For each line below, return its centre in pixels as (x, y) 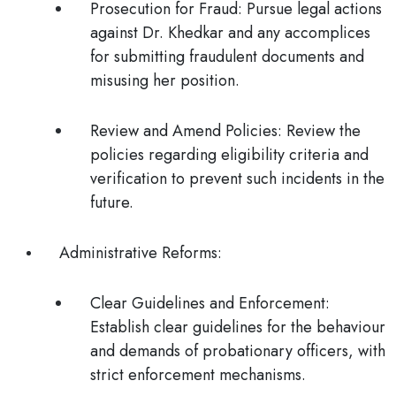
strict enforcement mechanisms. (198, 375)
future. (112, 202)
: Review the (319, 131)
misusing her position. (165, 80)
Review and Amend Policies (184, 131)
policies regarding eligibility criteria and (229, 155)
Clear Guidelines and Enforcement (208, 303)
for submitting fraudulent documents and (227, 57)
